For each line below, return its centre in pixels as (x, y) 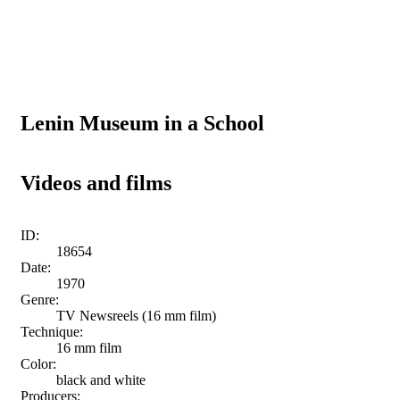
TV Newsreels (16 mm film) (136, 315)
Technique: (52, 331)
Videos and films (96, 183)
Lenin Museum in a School (142, 123)
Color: (38, 363)
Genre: (40, 299)
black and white (101, 379)
